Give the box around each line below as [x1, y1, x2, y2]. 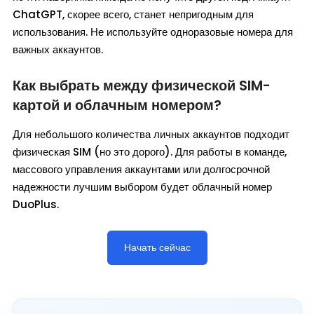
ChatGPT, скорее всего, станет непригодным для [13, 7, 254, 22]
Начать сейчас [123, 240, 191, 255]
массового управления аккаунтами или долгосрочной [13, 162, 270, 177]
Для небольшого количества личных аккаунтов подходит [13, 127, 289, 142]
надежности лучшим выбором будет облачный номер [13, 179, 272, 195]
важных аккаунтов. [13, 42, 103, 57]
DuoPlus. [13, 197, 59, 212]
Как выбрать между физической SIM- [13, 76, 271, 96]
